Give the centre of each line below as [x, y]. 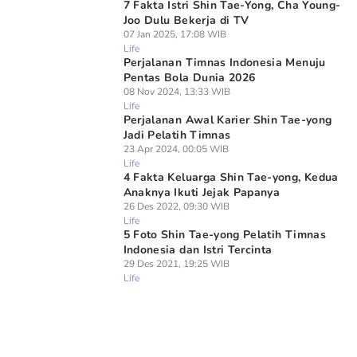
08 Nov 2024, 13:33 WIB [177, 92]
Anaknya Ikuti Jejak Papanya [202, 192]
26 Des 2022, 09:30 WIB [176, 206]
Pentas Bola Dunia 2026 [189, 78]
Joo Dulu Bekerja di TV [186, 20]
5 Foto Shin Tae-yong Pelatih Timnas [224, 235]
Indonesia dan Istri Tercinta [198, 250]
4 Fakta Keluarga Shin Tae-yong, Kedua [231, 177]
